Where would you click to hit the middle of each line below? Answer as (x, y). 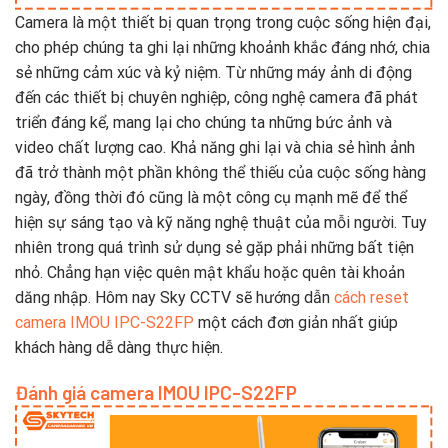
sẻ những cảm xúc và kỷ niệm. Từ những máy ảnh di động (213, 72)
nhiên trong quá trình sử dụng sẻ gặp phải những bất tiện (214, 247)
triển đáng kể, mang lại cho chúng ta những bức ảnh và (203, 122)
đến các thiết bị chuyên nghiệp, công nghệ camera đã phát (216, 97)
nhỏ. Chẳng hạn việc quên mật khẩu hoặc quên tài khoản (210, 272)
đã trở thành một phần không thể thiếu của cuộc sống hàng (220, 172)
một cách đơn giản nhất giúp (296, 322)
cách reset (371, 297)
